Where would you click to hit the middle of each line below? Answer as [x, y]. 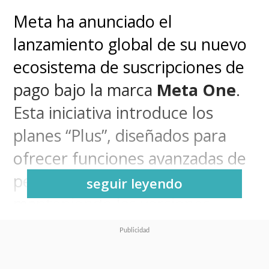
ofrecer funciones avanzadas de [130, 159]
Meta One [197, 90]
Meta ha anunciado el [93, 22]
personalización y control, [108, 181]
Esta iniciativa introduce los [113, 113]
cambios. [46, 250]
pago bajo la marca [85, 90]
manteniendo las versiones [112, 204]
